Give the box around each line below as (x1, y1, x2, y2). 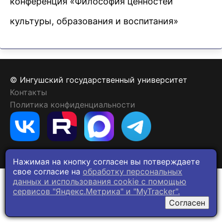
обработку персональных (83, 166, 182, 176)
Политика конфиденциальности (10, 100, 135, 110)
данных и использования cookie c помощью (13, 176, 186, 186)
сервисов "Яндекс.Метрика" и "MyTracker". (13, 186, 180, 196)
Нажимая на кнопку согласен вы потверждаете (13, 157, 200, 166)
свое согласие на (13, 166, 83, 176)
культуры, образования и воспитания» (10, 16, 178, 27)
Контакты (10, 87, 47, 98)
